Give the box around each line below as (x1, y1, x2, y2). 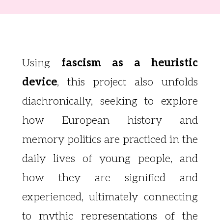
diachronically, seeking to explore (22, 95, 198, 108)
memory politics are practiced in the (22, 133, 198, 146)
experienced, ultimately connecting (22, 191, 198, 204)
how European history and (22, 114, 198, 127)
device (22, 76, 57, 89)
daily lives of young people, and (22, 152, 198, 165)
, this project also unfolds (56, 76, 198, 89)
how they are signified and (22, 171, 198, 185)
